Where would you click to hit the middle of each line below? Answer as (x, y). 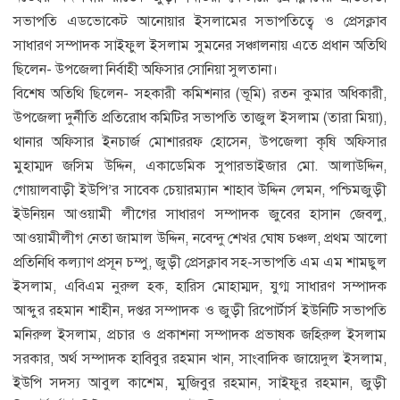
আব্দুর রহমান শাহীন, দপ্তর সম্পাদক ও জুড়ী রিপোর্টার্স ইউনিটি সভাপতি (200, 311)
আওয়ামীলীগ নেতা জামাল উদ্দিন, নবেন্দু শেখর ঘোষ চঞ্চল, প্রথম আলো (200, 239)
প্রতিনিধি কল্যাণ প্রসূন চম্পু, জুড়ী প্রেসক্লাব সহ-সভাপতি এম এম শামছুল (200, 263)
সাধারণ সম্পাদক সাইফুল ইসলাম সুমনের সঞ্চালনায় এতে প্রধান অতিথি (200, 46)
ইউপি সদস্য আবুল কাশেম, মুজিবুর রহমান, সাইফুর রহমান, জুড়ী (200, 383)
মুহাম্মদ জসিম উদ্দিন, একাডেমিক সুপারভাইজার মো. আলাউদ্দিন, (200, 167)
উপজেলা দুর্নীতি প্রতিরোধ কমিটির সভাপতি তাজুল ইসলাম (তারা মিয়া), (200, 118)
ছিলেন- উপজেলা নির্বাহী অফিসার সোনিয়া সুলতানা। (146, 70)
